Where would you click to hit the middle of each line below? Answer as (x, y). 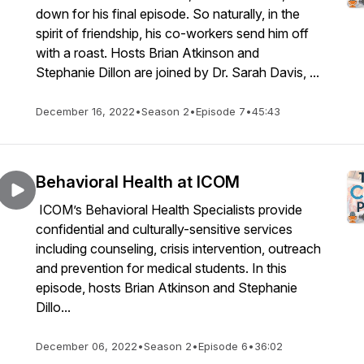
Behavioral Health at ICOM (138, 182)
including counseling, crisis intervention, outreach (178, 249)
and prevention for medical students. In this (161, 268)
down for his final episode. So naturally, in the (168, 14)
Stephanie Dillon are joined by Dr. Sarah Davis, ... (178, 72)
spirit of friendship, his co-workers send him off (172, 33)
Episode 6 (223, 346)
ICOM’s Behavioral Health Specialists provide (169, 210)
